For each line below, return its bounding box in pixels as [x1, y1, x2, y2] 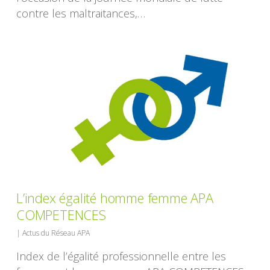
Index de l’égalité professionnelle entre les [16, 249, 227, 264]
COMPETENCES [16, 206, 106, 224]
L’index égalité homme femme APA [16, 189, 213, 207]
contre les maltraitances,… [16, 6, 146, 21]
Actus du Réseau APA [22, 228, 90, 239]
